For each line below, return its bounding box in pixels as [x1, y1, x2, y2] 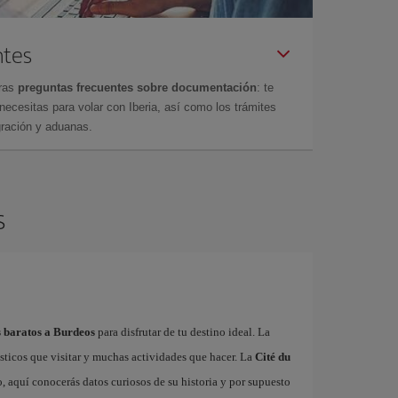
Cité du [254, 350, 291, 363]
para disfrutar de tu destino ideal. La [94, 325, 270, 338]
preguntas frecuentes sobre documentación [18, 81, 257, 94]
